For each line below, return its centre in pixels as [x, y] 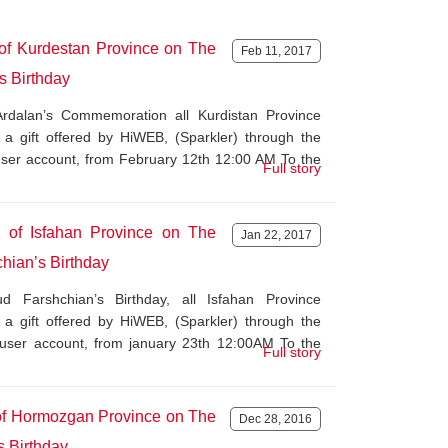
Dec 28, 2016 [275, 419]
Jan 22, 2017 [276, 235]
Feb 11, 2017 [276, 51]
